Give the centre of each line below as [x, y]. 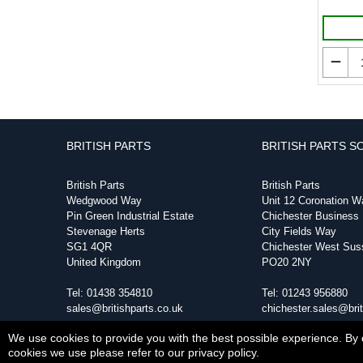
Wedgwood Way [104, 201]
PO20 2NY [287, 262]
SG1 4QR [89, 247]
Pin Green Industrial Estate [130, 216]
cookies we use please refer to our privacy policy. [134, 352]
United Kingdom [104, 262]
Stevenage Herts [106, 231]
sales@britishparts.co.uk [125, 308]
